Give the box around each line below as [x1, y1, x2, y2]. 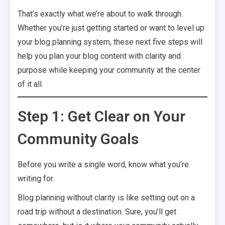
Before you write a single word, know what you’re [18, 160, 189, 169]
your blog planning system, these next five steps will [18, 37, 202, 47]
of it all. [18, 79, 43, 89]
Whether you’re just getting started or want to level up [18, 23, 204, 33]
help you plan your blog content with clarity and [18, 51, 181, 61]
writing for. [18, 174, 54, 183]
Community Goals [18, 130, 139, 148]
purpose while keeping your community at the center [18, 65, 200, 75]
